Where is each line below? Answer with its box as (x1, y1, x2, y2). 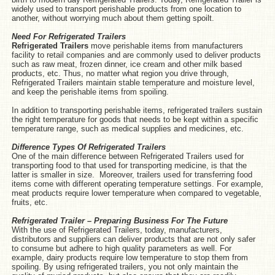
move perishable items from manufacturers (88, 41, 243, 50)
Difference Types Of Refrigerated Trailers (11, 142, 166, 152)
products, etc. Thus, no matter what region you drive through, (11, 68, 229, 78)
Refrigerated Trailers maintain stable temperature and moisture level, (11, 77, 255, 87)
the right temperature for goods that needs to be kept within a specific (11, 114, 258, 124)
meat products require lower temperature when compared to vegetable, (11, 188, 261, 198)
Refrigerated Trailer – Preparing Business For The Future (11, 215, 228, 225)
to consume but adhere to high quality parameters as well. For (11, 243, 231, 253)
